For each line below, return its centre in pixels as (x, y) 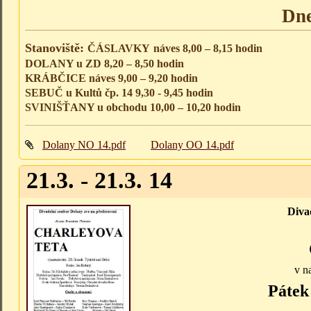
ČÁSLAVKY (119, 49)
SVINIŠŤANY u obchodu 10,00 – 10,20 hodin (133, 108)
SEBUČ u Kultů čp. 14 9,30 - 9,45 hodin (119, 93)
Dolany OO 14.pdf (192, 145)
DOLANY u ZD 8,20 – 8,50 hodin (104, 64)
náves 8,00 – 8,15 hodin (208, 49)
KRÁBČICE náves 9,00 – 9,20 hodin (111, 78)
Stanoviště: (56, 48)
